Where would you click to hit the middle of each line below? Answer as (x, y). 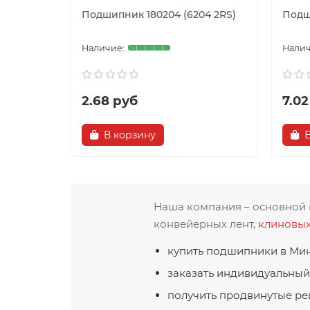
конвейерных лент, (206, 224)
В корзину (130, 135)
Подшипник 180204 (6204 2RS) (159, 14)
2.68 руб (110, 100)
